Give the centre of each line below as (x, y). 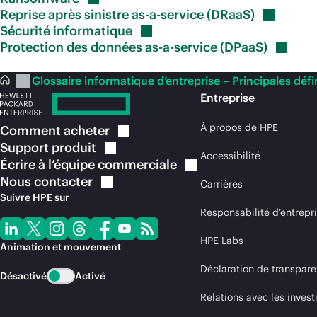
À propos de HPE (239, 127)
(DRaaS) (231, 15)
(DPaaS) (244, 47)
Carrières (221, 184)
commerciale (137, 165)
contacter (63, 181)
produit (74, 148)
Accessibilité (230, 156)
